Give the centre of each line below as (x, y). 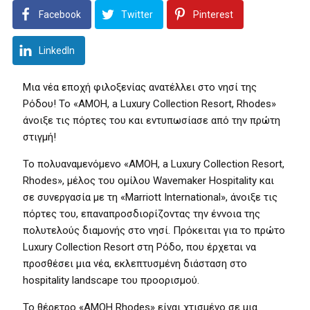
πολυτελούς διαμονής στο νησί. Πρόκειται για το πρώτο (154, 230)
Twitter (137, 15)
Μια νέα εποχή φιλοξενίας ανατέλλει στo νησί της (140, 87)
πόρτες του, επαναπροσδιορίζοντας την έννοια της (142, 214)
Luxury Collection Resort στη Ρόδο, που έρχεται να (139, 247)
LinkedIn (57, 51)
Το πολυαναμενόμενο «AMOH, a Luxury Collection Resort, (154, 164)
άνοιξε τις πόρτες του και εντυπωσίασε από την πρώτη (152, 120)
